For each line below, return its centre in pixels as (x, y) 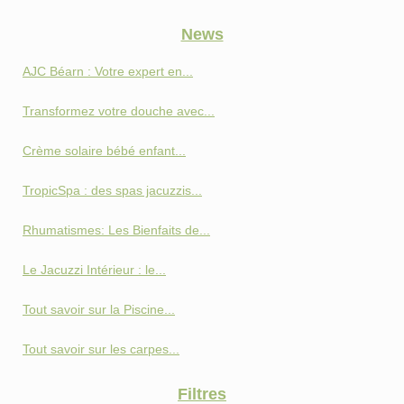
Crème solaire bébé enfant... (104, 151)
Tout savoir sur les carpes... (101, 349)
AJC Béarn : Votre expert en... (108, 72)
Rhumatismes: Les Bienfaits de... (116, 230)
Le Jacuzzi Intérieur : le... (94, 270)
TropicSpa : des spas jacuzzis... (112, 191)
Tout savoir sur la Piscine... (99, 310)
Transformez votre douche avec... (119, 111)
